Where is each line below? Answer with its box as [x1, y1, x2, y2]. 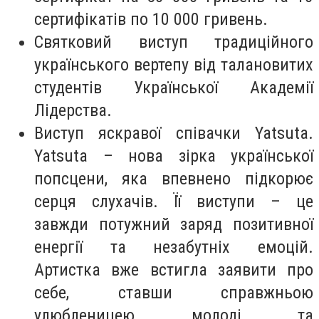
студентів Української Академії [34, 78, 313, 98]
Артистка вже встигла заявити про [34, 260, 313, 281]
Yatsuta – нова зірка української [34, 146, 313, 167]
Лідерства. [34, 100, 112, 121]
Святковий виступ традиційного [34, 32, 313, 53]
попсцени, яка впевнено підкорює [34, 169, 313, 189]
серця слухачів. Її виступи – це [34, 192, 313, 212]
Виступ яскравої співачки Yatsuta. [34, 123, 313, 144]
